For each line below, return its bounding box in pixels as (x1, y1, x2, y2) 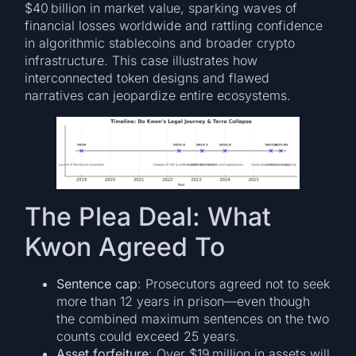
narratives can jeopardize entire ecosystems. (25, 87, 292, 103)
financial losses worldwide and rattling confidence (25, 17, 323, 33)
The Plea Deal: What (25, 200, 272, 232)
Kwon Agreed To (25, 230, 226, 262)
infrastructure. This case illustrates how (25, 52, 258, 68)
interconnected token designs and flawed (25, 69, 270, 86)
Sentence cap (56, 275, 138, 292)
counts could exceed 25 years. (56, 327, 240, 344)
